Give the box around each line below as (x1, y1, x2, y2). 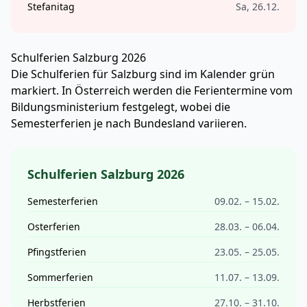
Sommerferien (27, 271, 93, 284)
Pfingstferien (27, 245, 86, 258)
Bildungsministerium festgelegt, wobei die (11, 99, 230, 114)
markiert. (11, 83, 62, 98)
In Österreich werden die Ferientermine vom (62, 83, 293, 98)
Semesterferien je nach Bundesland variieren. (11, 116, 247, 131)
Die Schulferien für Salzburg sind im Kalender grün (11, 66, 275, 82)
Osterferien (27, 220, 80, 233)
